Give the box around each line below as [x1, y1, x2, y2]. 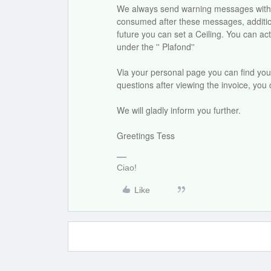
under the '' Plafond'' [117, 41, 195, 53]
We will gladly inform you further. [117, 104, 241, 116]
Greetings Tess [117, 129, 175, 142]
